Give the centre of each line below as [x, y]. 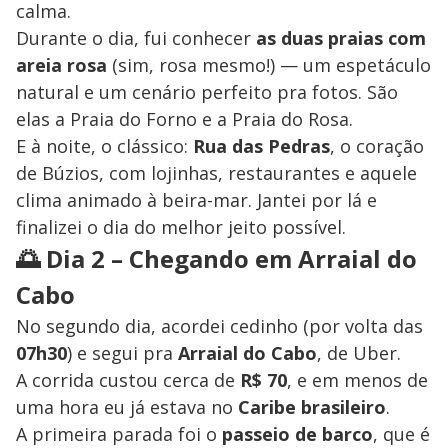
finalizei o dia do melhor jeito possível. [181, 226]
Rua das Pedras [261, 145]
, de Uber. [359, 352]
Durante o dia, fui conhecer [136, 37]
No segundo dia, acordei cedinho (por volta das [219, 325]
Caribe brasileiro [312, 406]
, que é [401, 433]
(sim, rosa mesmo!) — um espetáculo [269, 64]
